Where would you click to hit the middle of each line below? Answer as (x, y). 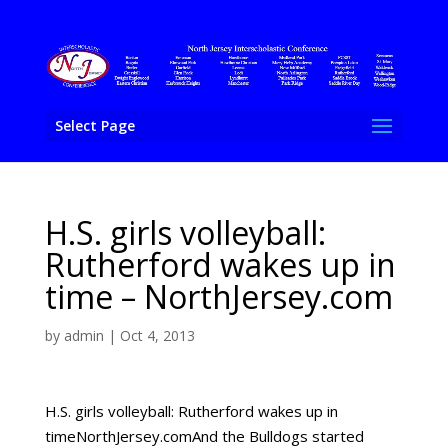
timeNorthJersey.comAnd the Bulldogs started (204, 436)
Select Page (94, 125)
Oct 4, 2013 (157, 335)
